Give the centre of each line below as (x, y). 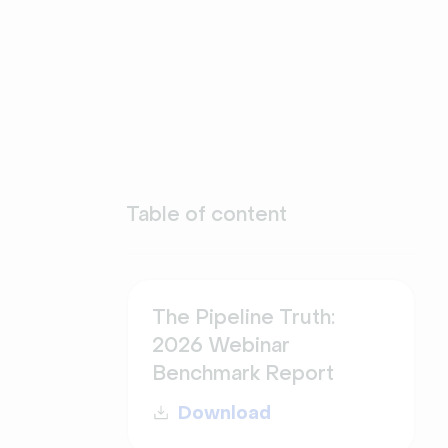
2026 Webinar (221, 345)
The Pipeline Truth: (243, 317)
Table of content (206, 214)
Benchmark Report (243, 373)
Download (224, 413)
